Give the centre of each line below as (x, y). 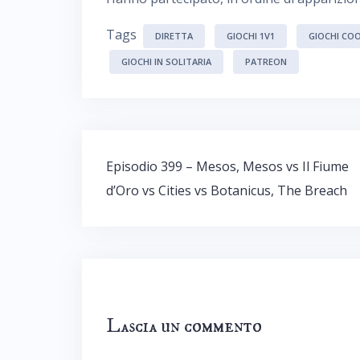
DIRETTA (174, 36)
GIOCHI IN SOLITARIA (166, 61)
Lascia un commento (184, 326)
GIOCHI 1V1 (251, 36)
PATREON (266, 61)
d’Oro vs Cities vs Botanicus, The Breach (227, 190)
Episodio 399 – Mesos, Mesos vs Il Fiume (227, 166)
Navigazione (166, 168)
